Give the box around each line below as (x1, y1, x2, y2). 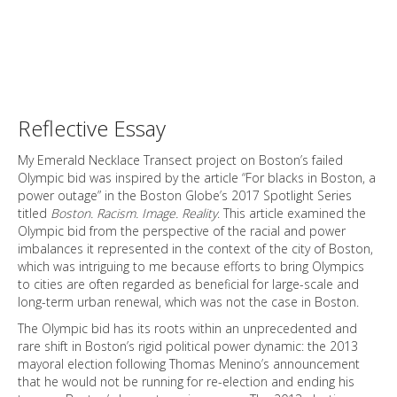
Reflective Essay (18, 113, 166, 143)
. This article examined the (217, 205, 366, 222)
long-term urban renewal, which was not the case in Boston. (18, 293, 359, 310)
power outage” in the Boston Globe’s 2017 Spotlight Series (18, 187, 352, 204)
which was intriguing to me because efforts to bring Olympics (18, 258, 364, 275)
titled (18, 205, 51, 222)
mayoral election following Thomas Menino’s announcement (18, 355, 360, 372)
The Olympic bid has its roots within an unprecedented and (18, 320, 357, 337)
